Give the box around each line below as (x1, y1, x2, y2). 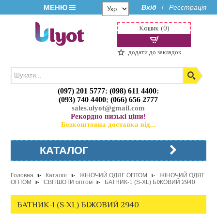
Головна (11, 172, 34, 179)
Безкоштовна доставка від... (61, 121, 156, 129)
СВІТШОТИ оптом (44, 179, 93, 186)
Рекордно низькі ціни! (71, 112, 146, 121)
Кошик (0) (139, 24, 170, 32)
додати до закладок (128, 48, 182, 56)
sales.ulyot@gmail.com (72, 104, 145, 112)
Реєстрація (169, 3, 206, 11)
